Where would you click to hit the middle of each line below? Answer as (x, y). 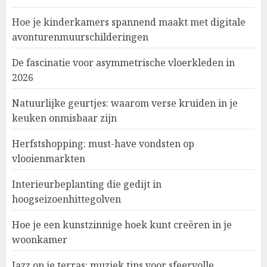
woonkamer (40, 239)
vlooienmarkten (49, 158)
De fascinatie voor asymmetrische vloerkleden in (123, 62)
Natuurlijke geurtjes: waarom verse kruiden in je (125, 103)
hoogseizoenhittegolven (66, 199)
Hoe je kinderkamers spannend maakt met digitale (129, 22)
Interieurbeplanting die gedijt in (87, 184)
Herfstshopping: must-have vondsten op (103, 143)
